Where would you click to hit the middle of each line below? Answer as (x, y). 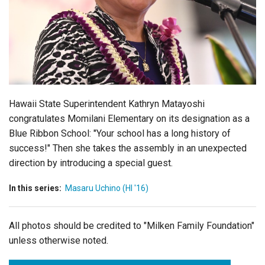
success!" (30, 148)
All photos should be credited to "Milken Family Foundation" (132, 225)
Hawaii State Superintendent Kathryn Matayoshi (107, 104)
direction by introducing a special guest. (91, 163)
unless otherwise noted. (59, 240)
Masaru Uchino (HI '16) (107, 188)
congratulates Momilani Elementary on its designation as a (129, 118)
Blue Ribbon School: (51, 133)
